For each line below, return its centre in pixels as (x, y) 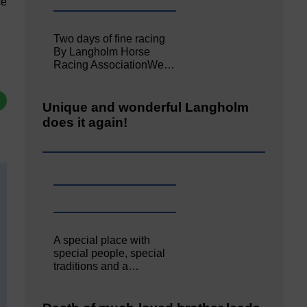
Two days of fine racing (110, 39)
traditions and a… (97, 266)
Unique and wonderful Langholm (146, 108)
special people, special (110, 253)
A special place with (102, 240)
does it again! (85, 123)
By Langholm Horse (102, 52)
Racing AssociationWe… (114, 65)
